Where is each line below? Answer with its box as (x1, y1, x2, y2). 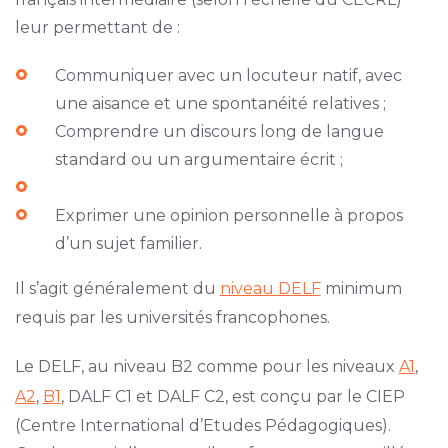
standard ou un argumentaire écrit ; (54, 150, 343, 170)
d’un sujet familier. (54, 234, 202, 254)
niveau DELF (219, 279, 321, 299)
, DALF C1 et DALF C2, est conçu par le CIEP (60, 387, 405, 407)
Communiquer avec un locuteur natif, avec (54, 66, 402, 86)
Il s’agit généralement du (14, 279, 220, 299)
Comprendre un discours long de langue (54, 122, 384, 142)
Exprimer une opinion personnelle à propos (54, 206, 403, 226)
